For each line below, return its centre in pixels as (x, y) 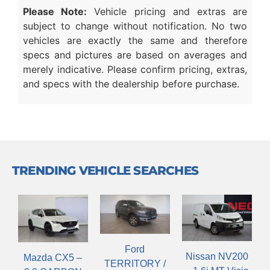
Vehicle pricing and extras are (167, 11)
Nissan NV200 (217, 257)
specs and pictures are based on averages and (135, 55)
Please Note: (55, 11)
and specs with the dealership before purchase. (131, 83)
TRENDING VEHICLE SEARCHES (105, 171)
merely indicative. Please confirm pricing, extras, (135, 69)
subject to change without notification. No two (135, 26)
